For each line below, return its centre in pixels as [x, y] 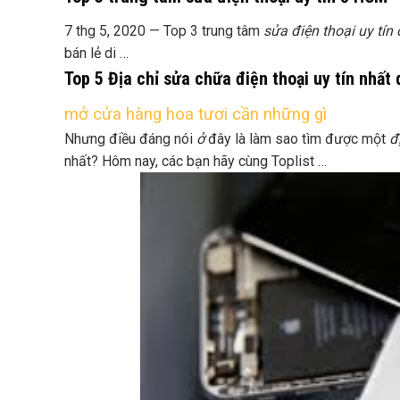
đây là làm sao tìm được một [297, 139]
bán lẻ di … [96, 53]
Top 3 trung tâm [213, 31]
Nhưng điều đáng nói [130, 139]
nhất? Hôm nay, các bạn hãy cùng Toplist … [196, 161]
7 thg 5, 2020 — [114, 31]
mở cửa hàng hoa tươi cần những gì [196, 114]
